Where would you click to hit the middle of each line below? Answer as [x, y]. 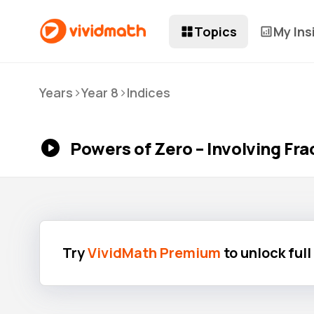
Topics [216, 31]
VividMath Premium [154, 253]
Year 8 [100, 93]
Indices [149, 93]
